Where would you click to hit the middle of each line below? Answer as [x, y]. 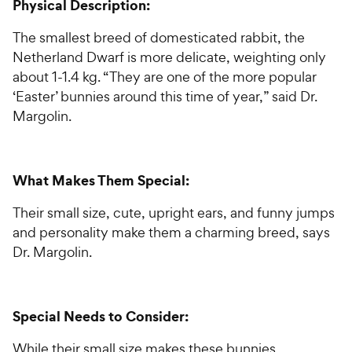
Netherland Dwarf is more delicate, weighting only [169, 57]
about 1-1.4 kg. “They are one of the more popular [165, 77]
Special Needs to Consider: [101, 317]
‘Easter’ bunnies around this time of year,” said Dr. [165, 97]
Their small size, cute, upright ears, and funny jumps [174, 213]
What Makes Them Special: [101, 181]
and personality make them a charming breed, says [171, 233]
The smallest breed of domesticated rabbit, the [159, 38]
